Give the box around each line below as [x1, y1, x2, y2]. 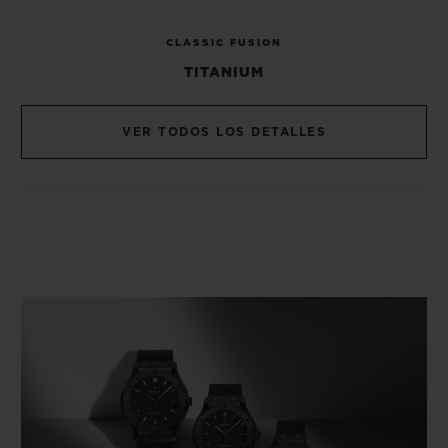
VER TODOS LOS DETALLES [122, 126, 326, 139]
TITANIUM [184, 66, 264, 81]
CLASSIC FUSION [166, 38, 282, 49]
